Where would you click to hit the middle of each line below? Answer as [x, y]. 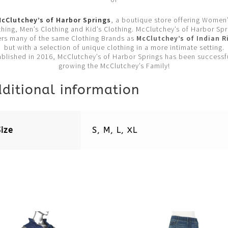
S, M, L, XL [115, 130]
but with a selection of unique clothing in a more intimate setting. [114, 48]
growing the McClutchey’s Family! [114, 66]
